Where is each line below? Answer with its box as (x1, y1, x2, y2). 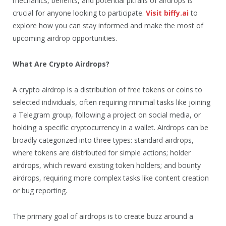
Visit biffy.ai (146, 8, 189, 18)
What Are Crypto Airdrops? (13, 59, 109, 69)
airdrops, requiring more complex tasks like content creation (13, 173, 209, 183)
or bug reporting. (13, 185, 67, 195)
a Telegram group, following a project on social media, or (13, 109, 201, 120)
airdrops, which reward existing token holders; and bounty (13, 160, 201, 170)
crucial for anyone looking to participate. (13, 8, 146, 18)
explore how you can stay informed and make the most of (13, 21, 203, 30)
